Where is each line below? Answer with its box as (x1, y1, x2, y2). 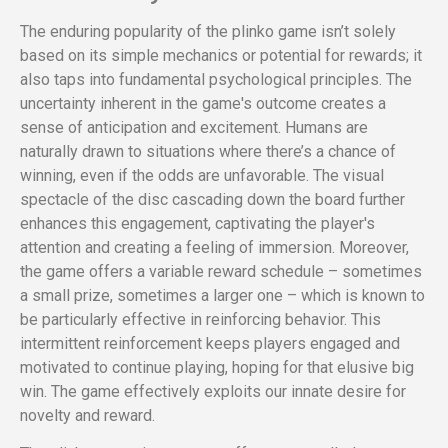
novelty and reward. (20, 406, 155, 426)
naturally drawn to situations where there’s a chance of (20, 142, 396, 162)
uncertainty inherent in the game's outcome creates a (20, 94, 386, 114)
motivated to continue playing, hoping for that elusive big (20, 358, 414, 378)
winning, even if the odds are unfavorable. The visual (20, 166, 384, 186)
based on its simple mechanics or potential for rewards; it (20, 46, 422, 66)
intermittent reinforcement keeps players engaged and (20, 334, 400, 354)
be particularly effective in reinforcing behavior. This (20, 310, 381, 330)
